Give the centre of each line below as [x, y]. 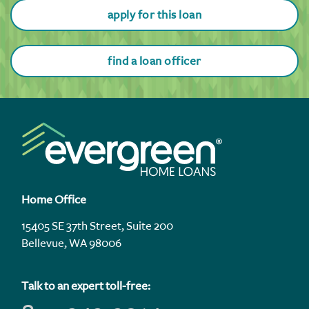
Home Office [54, 200]
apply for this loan [154, 15]
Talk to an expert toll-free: [86, 286]
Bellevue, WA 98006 [71, 243]
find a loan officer [154, 61]
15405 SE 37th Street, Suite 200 [97, 226]
